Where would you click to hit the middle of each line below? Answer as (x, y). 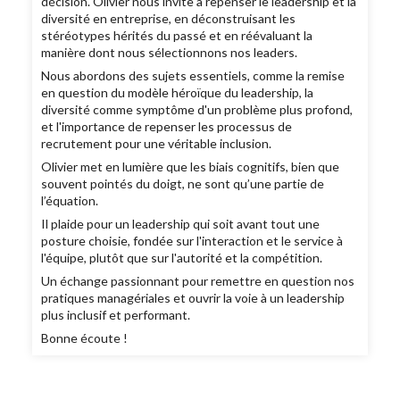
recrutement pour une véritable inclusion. (157, 144)
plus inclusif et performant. (116, 315)
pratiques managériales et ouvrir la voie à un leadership (193, 298)
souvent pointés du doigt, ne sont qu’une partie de (183, 184)
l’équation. (70, 201)
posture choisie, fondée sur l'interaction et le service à (192, 241)
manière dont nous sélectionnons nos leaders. (170, 53)
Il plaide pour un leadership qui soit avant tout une (181, 224)
